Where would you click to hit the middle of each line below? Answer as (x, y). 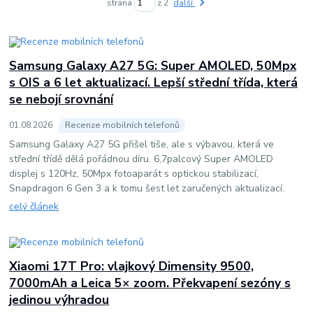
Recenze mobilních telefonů (122, 125)
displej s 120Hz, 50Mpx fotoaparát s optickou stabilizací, (134, 173)
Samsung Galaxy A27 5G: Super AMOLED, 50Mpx (153, 65)
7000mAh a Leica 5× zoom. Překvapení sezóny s (150, 283)
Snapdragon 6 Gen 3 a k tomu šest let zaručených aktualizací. (147, 188)
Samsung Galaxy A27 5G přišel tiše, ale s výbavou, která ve (142, 144)
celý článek (34, 207)
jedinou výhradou (59, 299)
